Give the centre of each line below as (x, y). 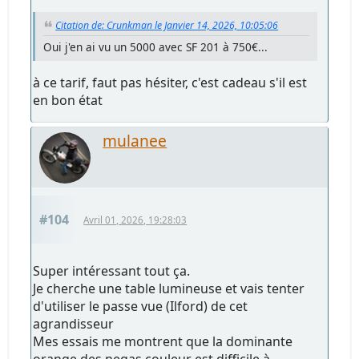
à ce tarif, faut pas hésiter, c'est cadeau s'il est (170, 82)
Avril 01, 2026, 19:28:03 (135, 220)
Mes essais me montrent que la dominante (163, 341)
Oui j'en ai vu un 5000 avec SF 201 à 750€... (156, 46)
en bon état (68, 100)
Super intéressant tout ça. (112, 270)
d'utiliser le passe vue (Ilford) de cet (141, 306)
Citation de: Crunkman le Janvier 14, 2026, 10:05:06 (167, 25)
